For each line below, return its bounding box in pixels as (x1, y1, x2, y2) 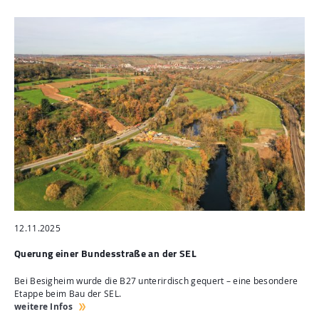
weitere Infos (14, 300, 73, 313)
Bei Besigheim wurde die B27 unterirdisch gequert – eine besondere (14, 274, 298, 287)
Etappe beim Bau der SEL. (14, 287, 122, 300)
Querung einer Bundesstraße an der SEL (14, 245, 197, 261)
